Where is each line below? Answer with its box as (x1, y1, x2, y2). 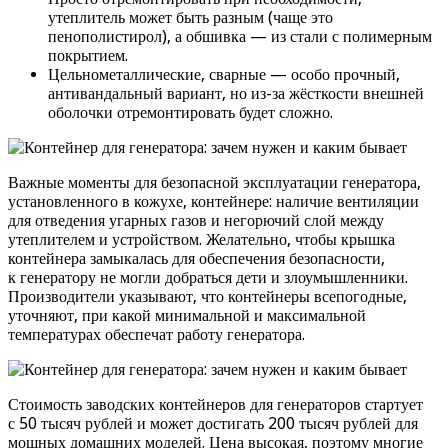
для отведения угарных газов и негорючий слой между (8, 210, 384, 230)
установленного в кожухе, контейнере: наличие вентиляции (8, 191, 419, 211)
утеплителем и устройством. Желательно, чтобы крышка (8, 229, 395, 249)
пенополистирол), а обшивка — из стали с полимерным (48, 26, 432, 46)
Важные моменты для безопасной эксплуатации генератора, (8, 172, 421, 192)
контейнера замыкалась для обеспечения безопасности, (8, 248, 385, 268)
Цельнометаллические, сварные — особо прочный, (48, 64, 400, 84)
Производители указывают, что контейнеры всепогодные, (8, 286, 407, 306)
